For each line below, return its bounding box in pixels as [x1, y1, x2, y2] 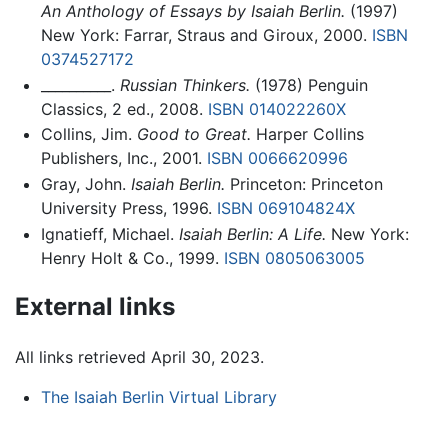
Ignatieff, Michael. [40, 223, 179, 244]
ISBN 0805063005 [223, 247, 365, 268]
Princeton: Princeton [224, 173, 383, 194]
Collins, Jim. [40, 124, 137, 145]
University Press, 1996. [40, 197, 217, 218]
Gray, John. [40, 173, 131, 194]
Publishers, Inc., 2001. [40, 148, 207, 169]
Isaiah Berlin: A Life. [178, 223, 326, 244]
